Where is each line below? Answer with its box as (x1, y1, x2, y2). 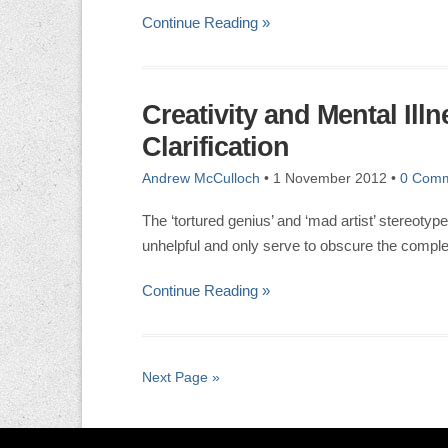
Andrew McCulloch (142, 170, 260, 186)
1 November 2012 (273, 170, 387, 186)
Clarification (142, 132, 289, 162)
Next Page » (142, 369, 220, 385)
